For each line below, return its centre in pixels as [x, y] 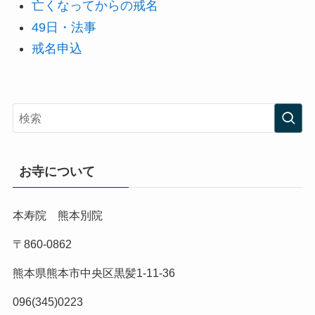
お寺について [57, 172]
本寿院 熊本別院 [57, 215]
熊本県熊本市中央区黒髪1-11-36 [94, 273]
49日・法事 [64, 27]
